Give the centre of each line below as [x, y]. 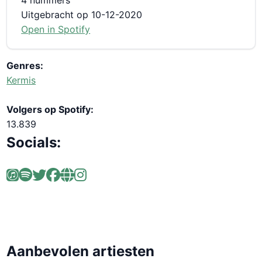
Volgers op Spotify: [50, 109]
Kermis [21, 80]
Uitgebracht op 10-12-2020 [82, 14]
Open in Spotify [56, 29]
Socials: [34, 142]
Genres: [25, 65]
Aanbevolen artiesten [81, 251]
